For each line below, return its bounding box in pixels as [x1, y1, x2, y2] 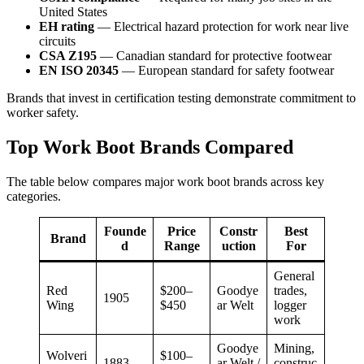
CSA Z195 [39, 49, 97, 63]
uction [221, 239, 256, 253]
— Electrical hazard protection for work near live [94, 19, 349, 34]
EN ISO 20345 [39, 63, 119, 78]
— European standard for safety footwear [119, 63, 334, 78]
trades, [274, 284, 307, 298]
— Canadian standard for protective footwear [97, 49, 331, 63]
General [274, 269, 314, 284]
